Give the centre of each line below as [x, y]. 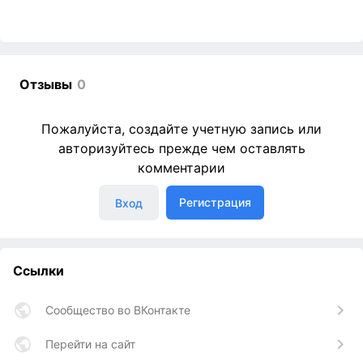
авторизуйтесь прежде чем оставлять [181, 149]
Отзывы [46, 85]
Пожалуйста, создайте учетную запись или [181, 129]
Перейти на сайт [90, 344]
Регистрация [215, 203]
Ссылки [38, 271]
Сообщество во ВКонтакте [118, 310]
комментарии [181, 168]
